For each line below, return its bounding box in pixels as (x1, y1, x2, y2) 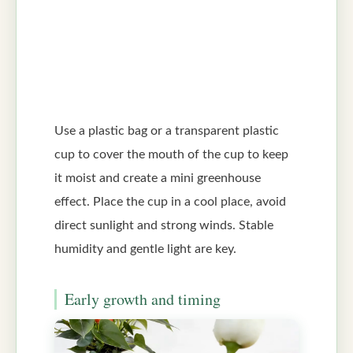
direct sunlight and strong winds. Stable (54, 218, 273, 232)
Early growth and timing (65, 288, 221, 310)
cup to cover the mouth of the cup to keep (54, 147, 288, 161)
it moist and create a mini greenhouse (54, 171, 261, 184)
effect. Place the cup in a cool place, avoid (54, 195, 286, 208)
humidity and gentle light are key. (54, 242, 236, 255)
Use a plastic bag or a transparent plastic (54, 124, 279, 137)
